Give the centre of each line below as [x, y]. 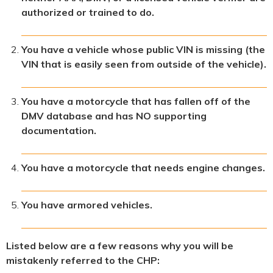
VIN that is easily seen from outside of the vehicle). [144, 64]
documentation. [59, 130]
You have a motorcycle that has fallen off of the [136, 101]
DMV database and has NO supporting [114, 115]
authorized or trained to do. [88, 12]
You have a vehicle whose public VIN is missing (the [143, 49]
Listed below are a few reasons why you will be [120, 245]
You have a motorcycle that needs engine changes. [143, 167]
